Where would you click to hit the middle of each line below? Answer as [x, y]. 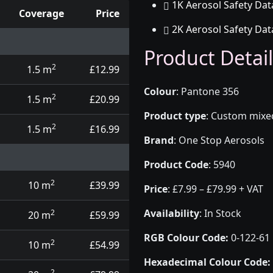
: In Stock [220, 213]
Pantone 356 [210, 91]
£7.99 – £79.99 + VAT [218, 189]
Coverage [41, 13]
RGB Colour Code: [186, 238]
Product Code [176, 165]
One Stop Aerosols [222, 140]
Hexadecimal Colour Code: [207, 262]
